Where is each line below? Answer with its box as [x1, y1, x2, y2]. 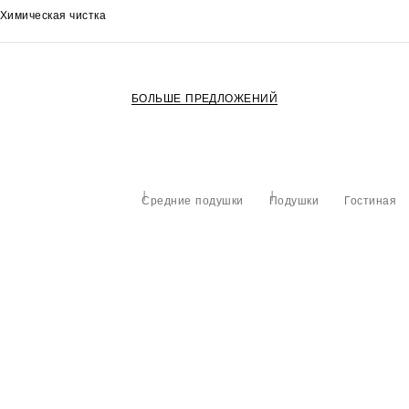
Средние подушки [142, 195, 244, 206]
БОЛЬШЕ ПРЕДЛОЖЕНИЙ [131, 92, 278, 104]
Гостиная [344, 195, 396, 206]
